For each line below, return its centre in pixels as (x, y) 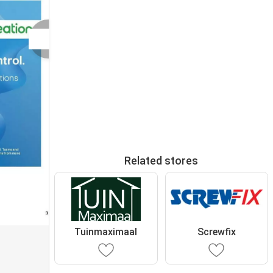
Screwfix (216, 232)
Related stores (161, 161)
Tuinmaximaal (106, 232)
